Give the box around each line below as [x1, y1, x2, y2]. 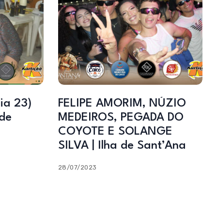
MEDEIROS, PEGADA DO [58, 111, 184, 124]
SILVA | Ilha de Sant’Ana [58, 139, 186, 152]
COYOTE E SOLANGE [58, 125, 172, 138]
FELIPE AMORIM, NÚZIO [58, 97, 186, 109]
